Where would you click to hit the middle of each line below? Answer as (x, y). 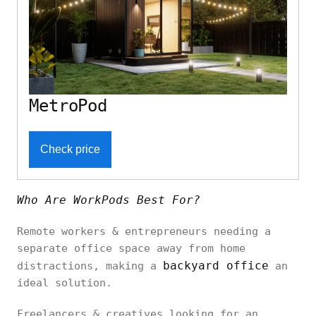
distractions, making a (90, 266)
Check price (70, 150)
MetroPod (68, 106)
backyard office (216, 266)
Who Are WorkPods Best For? (109, 200)
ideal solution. (65, 283)
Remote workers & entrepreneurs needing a (144, 232)
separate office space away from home (131, 249)
